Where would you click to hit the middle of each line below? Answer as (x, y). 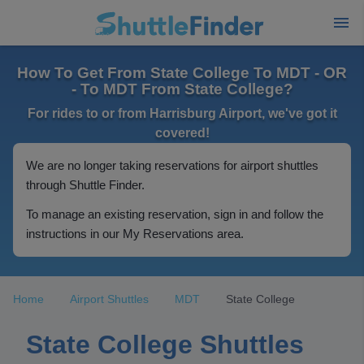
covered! (182, 133)
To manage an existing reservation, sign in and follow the (175, 214)
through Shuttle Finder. (85, 185)
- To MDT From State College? (182, 89)
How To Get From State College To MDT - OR (182, 73)
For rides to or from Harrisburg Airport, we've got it (182, 113)
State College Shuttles (165, 344)
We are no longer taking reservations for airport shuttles (172, 165)
